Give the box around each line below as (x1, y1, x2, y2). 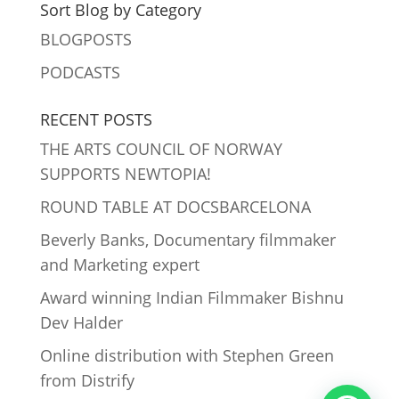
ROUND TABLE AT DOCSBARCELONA (39, 196, 311, 217)
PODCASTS (39, 61, 120, 83)
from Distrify (39, 370, 134, 391)
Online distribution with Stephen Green (39, 345, 334, 366)
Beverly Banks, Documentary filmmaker (39, 229, 336, 250)
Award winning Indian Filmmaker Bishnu (39, 287, 344, 308)
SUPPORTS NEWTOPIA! (39, 163, 211, 184)
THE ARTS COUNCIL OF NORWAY (39, 138, 282, 159)
